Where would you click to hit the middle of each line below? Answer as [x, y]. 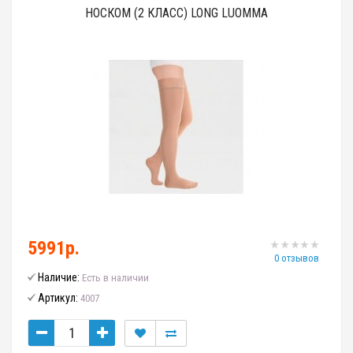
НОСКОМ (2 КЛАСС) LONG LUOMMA [176, 13]
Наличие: [59, 277]
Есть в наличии [115, 278]
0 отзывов [297, 258]
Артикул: [58, 298]
